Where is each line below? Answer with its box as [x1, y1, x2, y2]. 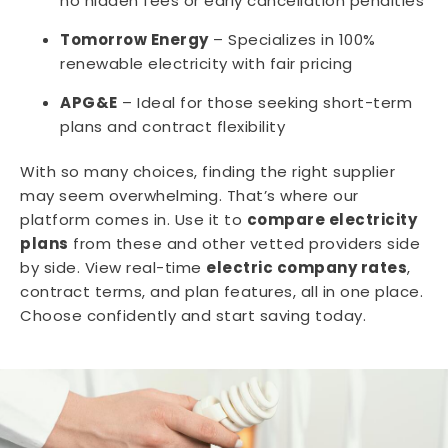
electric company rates [206, 257, 407, 279]
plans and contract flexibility [60, 116, 285, 138]
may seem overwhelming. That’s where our [20, 185, 359, 207]
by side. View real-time [20, 257, 206, 279]
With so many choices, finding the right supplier [20, 161, 395, 183]
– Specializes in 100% [208, 29, 376, 51]
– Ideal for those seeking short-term [117, 92, 412, 114]
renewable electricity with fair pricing [60, 53, 353, 75]
